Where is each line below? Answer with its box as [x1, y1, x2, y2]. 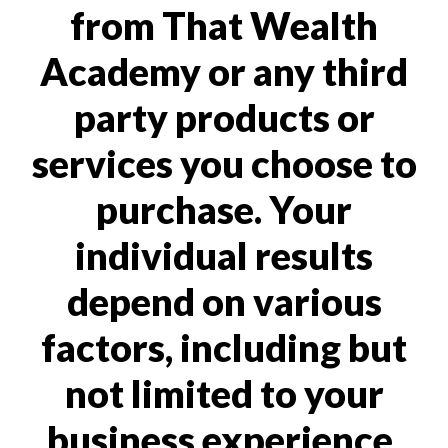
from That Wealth [70, 2, 378, 48]
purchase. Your [96, 186, 352, 232]
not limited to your [64, 370, 384, 416]
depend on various [66, 278, 382, 324]
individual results [75, 232, 373, 278]
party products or [73, 94, 375, 140]
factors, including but [41, 324, 407, 370]
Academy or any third [40, 48, 408, 94]
